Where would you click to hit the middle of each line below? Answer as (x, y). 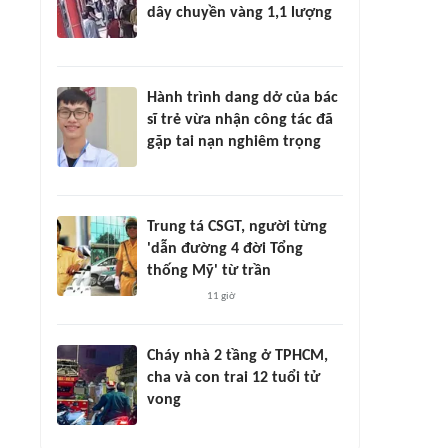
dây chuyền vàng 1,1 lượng (239, 13)
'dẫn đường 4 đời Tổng (225, 249)
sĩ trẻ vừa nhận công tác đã (240, 120)
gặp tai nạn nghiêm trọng (234, 142)
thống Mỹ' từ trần (209, 271)
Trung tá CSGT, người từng (237, 227)
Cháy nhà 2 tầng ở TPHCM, (237, 356)
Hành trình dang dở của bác (242, 98)
